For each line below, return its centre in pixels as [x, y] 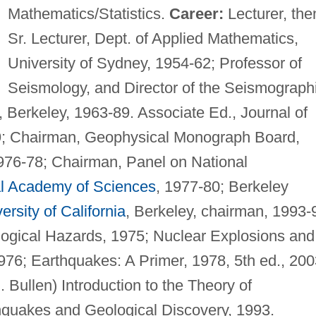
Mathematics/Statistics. [88, 13]
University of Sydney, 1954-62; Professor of [154, 63]
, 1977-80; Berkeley [222, 186]
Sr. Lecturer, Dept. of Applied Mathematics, [153, 38]
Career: [196, 13]
